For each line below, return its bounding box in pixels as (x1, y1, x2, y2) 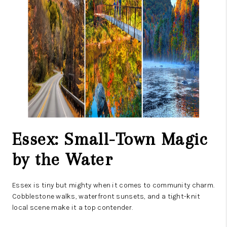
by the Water (12, 149, 113, 170)
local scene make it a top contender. (12, 203, 133, 212)
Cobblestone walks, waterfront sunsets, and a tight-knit (12, 192, 201, 201)
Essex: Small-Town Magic (12, 129, 208, 149)
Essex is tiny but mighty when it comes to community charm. (12, 181, 215, 190)
